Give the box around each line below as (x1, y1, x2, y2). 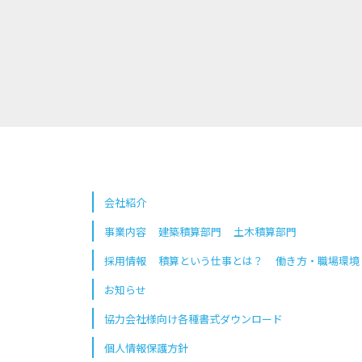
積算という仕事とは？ (158, 253, 263, 268)
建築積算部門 (158, 224, 221, 239)
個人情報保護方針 (104, 340, 188, 356)
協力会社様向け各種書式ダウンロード (104, 311, 283, 326)
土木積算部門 (234, 224, 297, 239)
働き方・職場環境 (276, 253, 360, 268)
